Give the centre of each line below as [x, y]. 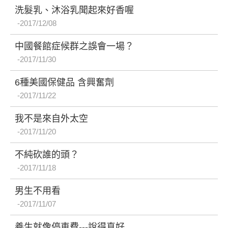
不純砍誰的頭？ [47, 154]
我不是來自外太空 [51, 118]
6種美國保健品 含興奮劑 [64, 82]
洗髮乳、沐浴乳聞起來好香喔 [74, 10]
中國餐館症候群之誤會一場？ [74, 46]
